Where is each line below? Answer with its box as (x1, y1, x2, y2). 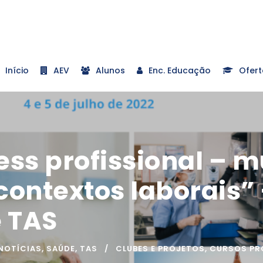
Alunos (96, 64, 125, 76)
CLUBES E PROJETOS (116, 242, 205, 254)
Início (5, 64, 29, 76)
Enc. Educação (149, 64, 211, 76)
